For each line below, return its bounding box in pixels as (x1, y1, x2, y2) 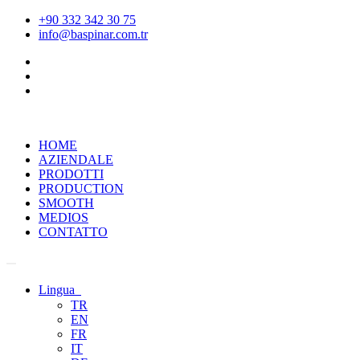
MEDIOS (39, 211, 88, 224)
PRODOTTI (39, 167, 104, 181)
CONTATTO (39, 225, 108, 239)
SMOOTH (39, 196, 94, 210)
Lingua (39, 283, 81, 297)
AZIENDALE (39, 153, 113, 166)
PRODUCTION (39, 182, 124, 195)
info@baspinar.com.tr (39, 27, 148, 41)
